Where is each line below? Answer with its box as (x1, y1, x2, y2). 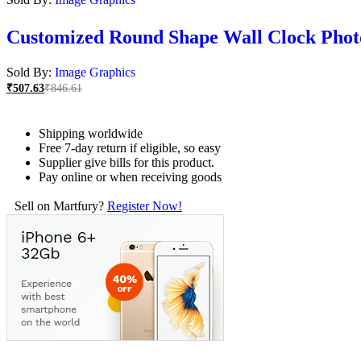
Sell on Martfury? (15, 199, 107, 214)
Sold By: (6, 65, 55, 80)
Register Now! (107, 199, 182, 214)
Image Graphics (55, 65, 135, 80)
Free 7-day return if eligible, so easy (39, 141, 221, 156)
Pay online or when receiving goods (39, 170, 222, 185)
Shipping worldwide (39, 127, 143, 141)
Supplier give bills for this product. (39, 156, 214, 170)
